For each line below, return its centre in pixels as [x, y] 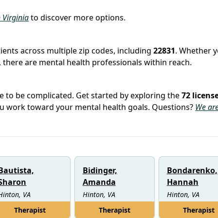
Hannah [182, 182]
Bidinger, [100, 170]
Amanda [99, 182]
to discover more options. [77, 17]
